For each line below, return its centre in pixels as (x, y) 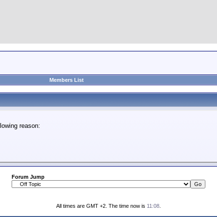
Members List (67, 80)
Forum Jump (28, 177)
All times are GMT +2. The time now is (101, 206)
